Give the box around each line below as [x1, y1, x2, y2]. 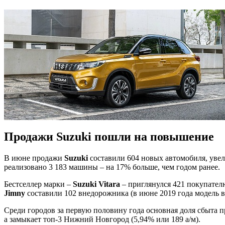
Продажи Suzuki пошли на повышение [4, 130, 214, 143]
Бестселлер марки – [4, 179, 73, 188]
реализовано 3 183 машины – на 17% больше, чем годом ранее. [4, 162, 220, 171]
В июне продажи [4, 153, 64, 162]
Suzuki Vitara [73, 179, 120, 188]
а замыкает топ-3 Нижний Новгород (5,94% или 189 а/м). [4, 214, 200, 223]
